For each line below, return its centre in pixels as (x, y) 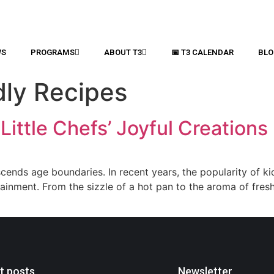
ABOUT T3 (123, 52)
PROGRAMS (53, 52)
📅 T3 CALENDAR (203, 52)
